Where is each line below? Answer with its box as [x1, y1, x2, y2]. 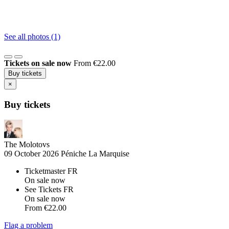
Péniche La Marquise [61, 149, 129, 158]
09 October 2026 [4, 149, 61, 158]
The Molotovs [4, 140, 50, 149]
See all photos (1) [4, 32, 60, 41]
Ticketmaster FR [25, 167, 78, 176]
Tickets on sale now [4, 58, 72, 67]
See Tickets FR [25, 185, 74, 194]
